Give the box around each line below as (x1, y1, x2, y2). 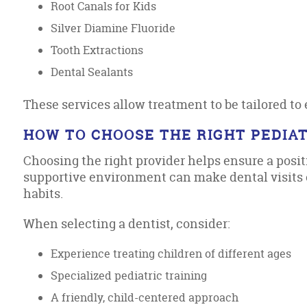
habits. (23, 185, 64, 202)
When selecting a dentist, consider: (23, 215, 231, 232)
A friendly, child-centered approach (51, 290, 239, 305)
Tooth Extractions (51, 42, 144, 58)
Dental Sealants (51, 64, 134, 79)
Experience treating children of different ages (51, 246, 292, 261)
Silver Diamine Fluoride (51, 21, 176, 36)
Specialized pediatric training (51, 268, 208, 283)
